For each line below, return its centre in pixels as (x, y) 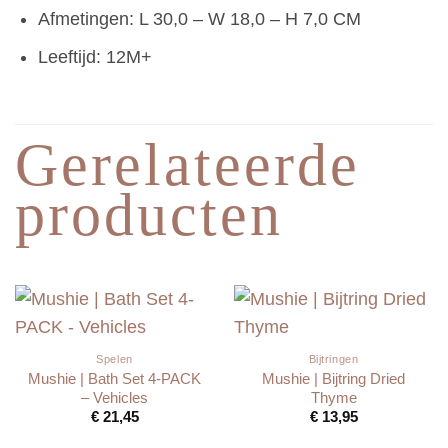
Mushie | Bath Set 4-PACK (114, 378)
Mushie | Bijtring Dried (333, 378)
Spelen (114, 358)
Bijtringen (333, 358)
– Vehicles (114, 397)
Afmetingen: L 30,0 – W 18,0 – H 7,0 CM (199, 18)
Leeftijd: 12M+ (94, 57)
